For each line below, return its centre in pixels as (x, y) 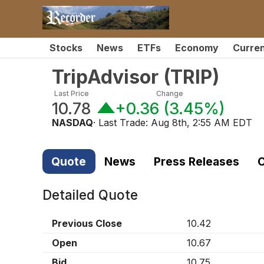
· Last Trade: (122, 123)
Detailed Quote (90, 195)
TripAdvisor (105, 77)
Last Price (72, 93)
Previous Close (87, 224)
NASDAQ (72, 123)
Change (170, 93)
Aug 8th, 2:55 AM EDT (202, 123)
